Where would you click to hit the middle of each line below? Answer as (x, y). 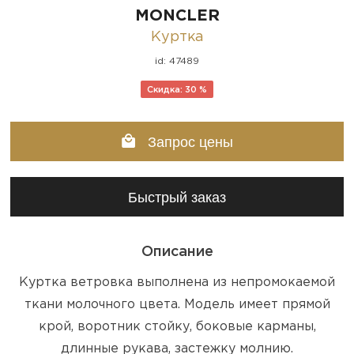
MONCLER (177, 15)
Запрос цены (188, 142)
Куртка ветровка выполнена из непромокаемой (177, 282)
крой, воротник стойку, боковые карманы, (177, 326)
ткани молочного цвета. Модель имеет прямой (177, 304)
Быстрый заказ (177, 197)
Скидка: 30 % (177, 90)
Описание (177, 252)
